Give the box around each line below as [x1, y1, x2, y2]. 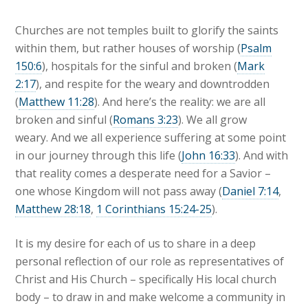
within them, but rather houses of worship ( [15, 41, 241, 56]
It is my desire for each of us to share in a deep [15, 236, 256, 252]
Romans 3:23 [113, 112, 179, 128]
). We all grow [178, 112, 247, 128]
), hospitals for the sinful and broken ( [42, 58, 238, 74]
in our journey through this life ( [15, 148, 182, 164]
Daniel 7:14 [222, 184, 279, 199]
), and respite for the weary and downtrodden [36, 76, 270, 92]
